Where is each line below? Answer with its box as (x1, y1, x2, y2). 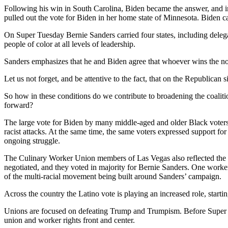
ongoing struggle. (4, 136, 60, 145)
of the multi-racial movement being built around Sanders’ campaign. (4, 172, 221, 181)
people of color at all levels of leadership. (4, 39, 135, 48)
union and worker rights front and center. (4, 215, 135, 224)
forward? (4, 100, 33, 109)
